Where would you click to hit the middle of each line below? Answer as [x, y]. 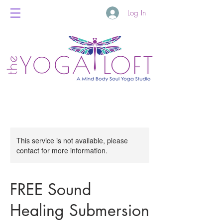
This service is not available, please [72, 140]
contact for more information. [62, 150]
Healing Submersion [80, 210]
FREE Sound [51, 189]
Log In [136, 13]
